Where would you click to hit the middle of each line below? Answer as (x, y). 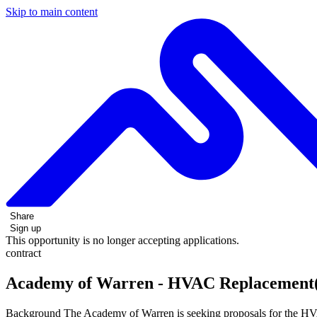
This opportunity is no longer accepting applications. (122, 240)
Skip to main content (52, 12)
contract (23, 253)
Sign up (25, 228)
